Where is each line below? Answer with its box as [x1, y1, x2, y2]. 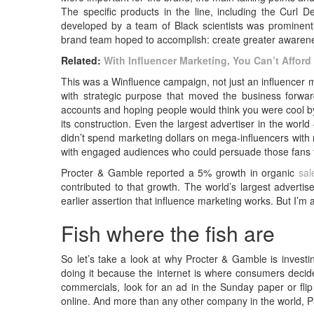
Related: [61, 53, 104, 67]
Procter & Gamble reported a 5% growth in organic [61, 165, 299, 179]
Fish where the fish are [61, 217, 275, 248]
